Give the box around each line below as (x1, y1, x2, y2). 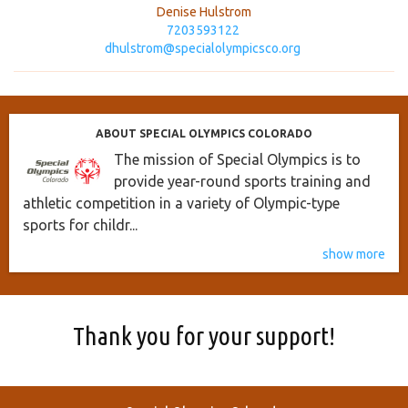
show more (322, 247, 385, 262)
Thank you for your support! (73, 321, 335, 351)
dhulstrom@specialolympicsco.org (105, 41, 301, 56)
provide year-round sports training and (114, 173, 371, 190)
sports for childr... (23, 217, 138, 234)
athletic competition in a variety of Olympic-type (23, 195, 340, 212)
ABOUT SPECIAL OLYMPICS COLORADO (96, 127, 312, 140)
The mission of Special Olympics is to (114, 151, 361, 168)
